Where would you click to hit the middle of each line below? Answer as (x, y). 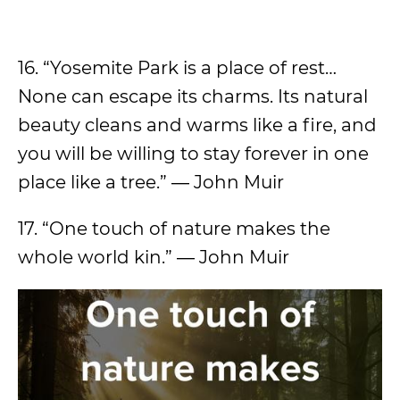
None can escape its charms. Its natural (193, 96)
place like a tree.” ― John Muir (151, 182)
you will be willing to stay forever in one (193, 153)
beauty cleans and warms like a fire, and (197, 125)
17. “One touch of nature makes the (174, 228)
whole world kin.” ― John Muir (154, 257)
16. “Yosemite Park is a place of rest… (177, 67)
